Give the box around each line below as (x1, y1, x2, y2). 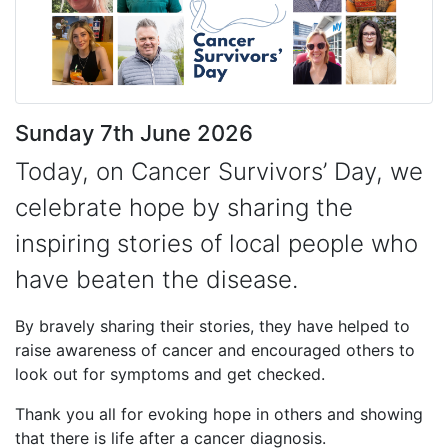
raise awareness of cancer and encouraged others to (15, 340, 415, 361)
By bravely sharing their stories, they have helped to (15, 316, 410, 337)
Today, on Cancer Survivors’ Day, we (15, 157, 423, 187)
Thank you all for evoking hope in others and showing (15, 404, 423, 425)
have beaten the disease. (15, 265, 305, 295)
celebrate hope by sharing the (15, 193, 353, 223)
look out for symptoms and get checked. (15, 364, 330, 385)
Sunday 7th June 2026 (15, 120, 253, 147)
